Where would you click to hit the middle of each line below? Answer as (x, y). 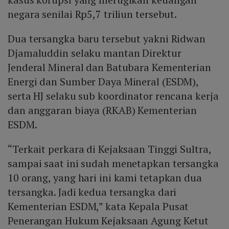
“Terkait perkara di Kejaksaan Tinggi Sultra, (111, 149)
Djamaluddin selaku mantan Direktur (95, 53)
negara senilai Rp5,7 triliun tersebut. (93, 14)
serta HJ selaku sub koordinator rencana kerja (113, 96)
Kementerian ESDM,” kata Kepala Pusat (98, 207)
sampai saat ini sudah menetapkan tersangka (113, 164)
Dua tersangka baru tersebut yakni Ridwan (107, 39)
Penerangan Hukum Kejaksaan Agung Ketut (108, 221)
